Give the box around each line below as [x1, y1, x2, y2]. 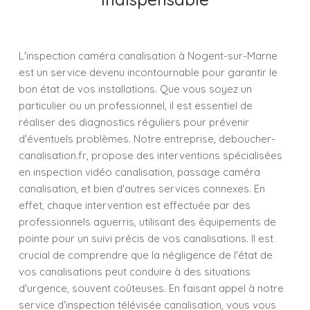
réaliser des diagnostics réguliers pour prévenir [19, 116, 249, 129]
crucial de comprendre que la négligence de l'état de [19, 248, 273, 262]
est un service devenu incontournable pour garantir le [19, 66, 277, 79]
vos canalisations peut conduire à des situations [19, 265, 250, 278]
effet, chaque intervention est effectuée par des [19, 199, 250, 212]
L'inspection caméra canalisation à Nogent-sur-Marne [19, 49, 277, 62]
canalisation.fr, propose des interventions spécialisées [19, 149, 282, 162]
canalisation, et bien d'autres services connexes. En [19, 182, 265, 195]
